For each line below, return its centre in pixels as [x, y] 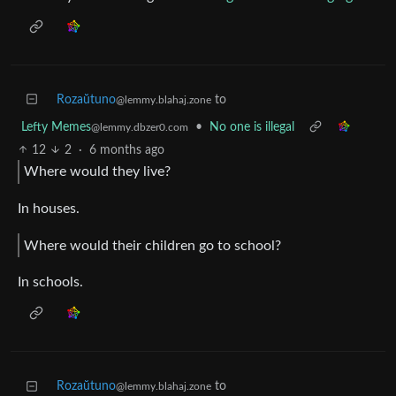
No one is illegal [252, 127]
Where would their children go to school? [152, 245]
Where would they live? [97, 172]
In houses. [49, 209]
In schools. [50, 282]
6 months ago [126, 150]
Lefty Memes [56, 127]
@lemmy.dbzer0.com [140, 127]
